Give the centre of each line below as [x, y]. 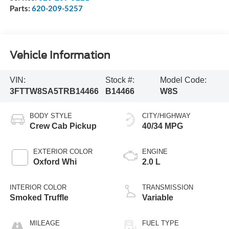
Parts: [20, 8]
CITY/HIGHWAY [166, 116]
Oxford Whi [55, 162]
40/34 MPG [163, 126]
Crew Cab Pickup [63, 126]
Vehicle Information [60, 55]
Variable [158, 198]
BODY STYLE [51, 116]
